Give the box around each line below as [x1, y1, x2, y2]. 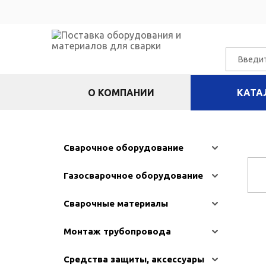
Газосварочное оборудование [64, 170, 203, 180]
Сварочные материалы [64, 198, 168, 208]
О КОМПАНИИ [88, 87, 154, 98]
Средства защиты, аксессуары [64, 254, 204, 264]
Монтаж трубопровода [64, 226, 171, 236]
